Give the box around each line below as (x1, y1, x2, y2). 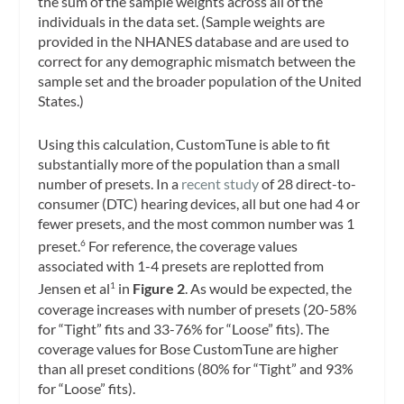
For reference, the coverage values (86, 237, 298, 255)
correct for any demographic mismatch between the (38, 52, 356, 70)
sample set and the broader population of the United (38, 72, 363, 90)
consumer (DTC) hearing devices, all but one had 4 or (38, 194, 361, 212)
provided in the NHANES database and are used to (38, 32, 350, 50)
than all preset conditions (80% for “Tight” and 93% (38, 359, 354, 377)
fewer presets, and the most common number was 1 (38, 214, 355, 232)
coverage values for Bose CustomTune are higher (38, 339, 339, 357)
